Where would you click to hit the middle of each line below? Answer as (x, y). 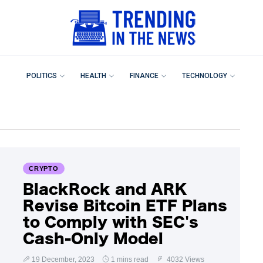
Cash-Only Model (93, 238)
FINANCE (144, 76)
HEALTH (93, 76)
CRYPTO (44, 168)
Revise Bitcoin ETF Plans (125, 205)
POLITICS (42, 76)
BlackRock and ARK (105, 189)
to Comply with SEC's (111, 222)
